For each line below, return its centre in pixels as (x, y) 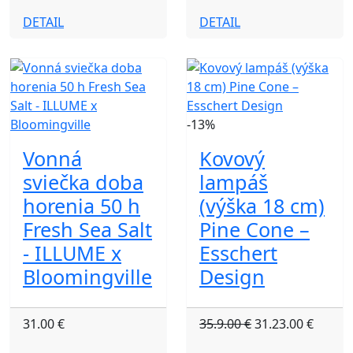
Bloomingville (87, 277)
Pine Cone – (255, 229)
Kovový (232, 158)
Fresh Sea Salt (87, 229)
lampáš (234, 182)
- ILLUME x (72, 253)
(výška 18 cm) (262, 206)
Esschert (238, 253)
